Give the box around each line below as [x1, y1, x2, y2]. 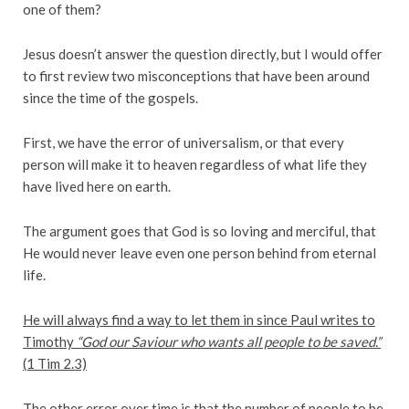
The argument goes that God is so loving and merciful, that [23, 222, 376, 239]
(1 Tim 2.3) [23, 354, 87, 372]
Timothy [23, 332, 77, 350]
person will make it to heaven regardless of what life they [23, 155, 367, 173]
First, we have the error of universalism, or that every [23, 133, 344, 151]
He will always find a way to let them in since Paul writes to [23, 310, 375, 328]
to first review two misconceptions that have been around [23, 67, 370, 84]
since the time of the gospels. [23, 89, 198, 106]
